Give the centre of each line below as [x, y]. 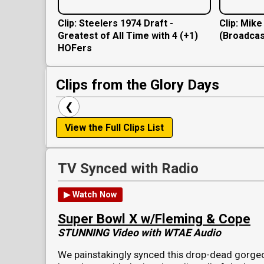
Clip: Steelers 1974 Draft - [115, 24]
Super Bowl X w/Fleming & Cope [154, 218]
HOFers [75, 48]
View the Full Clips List [114, 128]
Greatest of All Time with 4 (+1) [128, 36]
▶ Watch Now [90, 195]
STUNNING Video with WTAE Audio [139, 233]
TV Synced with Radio [128, 169]
